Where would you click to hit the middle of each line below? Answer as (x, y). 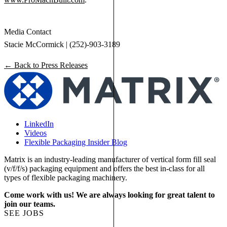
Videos (35, 133)
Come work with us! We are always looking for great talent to (109, 195)
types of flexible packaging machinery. (66, 177)
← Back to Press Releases (46, 65)
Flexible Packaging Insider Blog (76, 142)
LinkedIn (39, 124)
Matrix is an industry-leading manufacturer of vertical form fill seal (110, 159)
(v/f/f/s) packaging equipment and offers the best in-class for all (104, 168)
